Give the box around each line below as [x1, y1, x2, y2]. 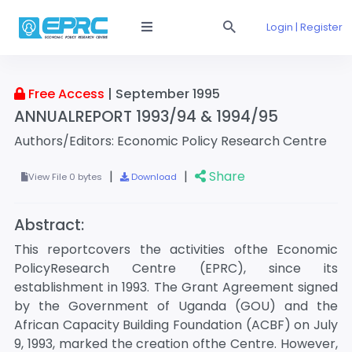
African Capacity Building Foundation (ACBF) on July [14, 316, 338, 334]
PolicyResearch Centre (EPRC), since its [14, 259, 338, 277]
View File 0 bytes [28, 170, 102, 183]
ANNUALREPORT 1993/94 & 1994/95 [14, 106, 278, 127]
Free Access [25, 85, 104, 103]
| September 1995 [104, 85, 220, 103]
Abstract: [14, 214, 84, 236]
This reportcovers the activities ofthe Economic [14, 240, 338, 258]
